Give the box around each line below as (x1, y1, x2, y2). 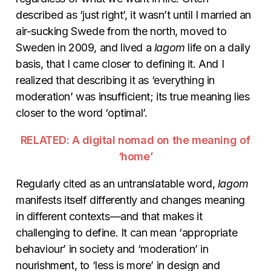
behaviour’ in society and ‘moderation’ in (16, 243, 209, 256)
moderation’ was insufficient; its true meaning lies (16, 90, 250, 103)
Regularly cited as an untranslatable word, (16, 177, 218, 191)
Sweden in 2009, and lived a (16, 41, 154, 54)
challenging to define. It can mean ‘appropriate (16, 226, 238, 240)
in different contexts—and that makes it (16, 210, 203, 223)
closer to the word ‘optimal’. (16, 106, 148, 120)
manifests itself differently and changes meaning (16, 194, 245, 207)
